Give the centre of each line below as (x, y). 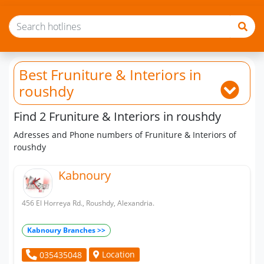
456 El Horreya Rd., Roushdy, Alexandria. (88, 203)
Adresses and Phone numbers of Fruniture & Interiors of (125, 135)
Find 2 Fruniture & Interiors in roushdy (117, 116)
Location (118, 255)
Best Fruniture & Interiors (102, 75)
